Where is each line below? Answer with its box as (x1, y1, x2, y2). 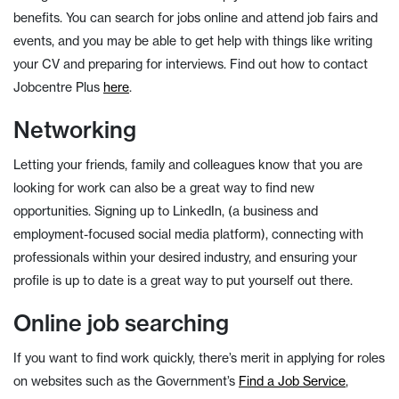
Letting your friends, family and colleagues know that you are (13, 157, 362, 173)
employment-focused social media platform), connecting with (13, 226, 363, 242)
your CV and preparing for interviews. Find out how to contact (13, 56, 368, 72)
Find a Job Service (239, 373, 346, 389)
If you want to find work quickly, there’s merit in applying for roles (13, 350, 385, 366)
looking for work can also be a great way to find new (13, 180, 314, 196)
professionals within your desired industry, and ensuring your (13, 249, 357, 265)
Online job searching (13, 309, 229, 337)
